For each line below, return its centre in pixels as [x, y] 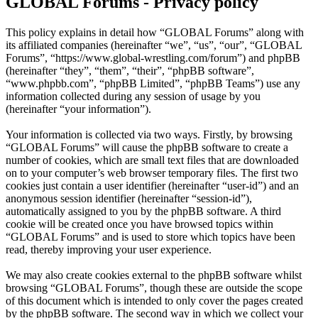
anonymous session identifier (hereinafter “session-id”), [129, 199]
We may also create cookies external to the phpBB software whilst [154, 275]
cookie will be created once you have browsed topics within [139, 224]
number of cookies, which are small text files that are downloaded [152, 160]
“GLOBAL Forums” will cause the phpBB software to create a [147, 148]
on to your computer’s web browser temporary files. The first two [152, 173]
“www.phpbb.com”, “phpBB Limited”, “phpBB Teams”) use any [153, 84]
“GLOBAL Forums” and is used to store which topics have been [150, 237]
